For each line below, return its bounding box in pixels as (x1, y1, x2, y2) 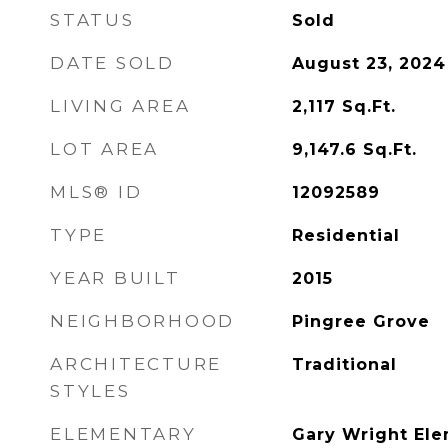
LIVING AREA (50, 96, 191, 116)
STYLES (50, 381, 131, 401)
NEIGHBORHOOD (50, 311, 235, 331)
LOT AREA (50, 139, 159, 159)
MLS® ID (50, 182, 143, 202)
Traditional (291, 355, 397, 374)
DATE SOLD (50, 53, 175, 73)
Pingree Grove (291, 312, 430, 331)
